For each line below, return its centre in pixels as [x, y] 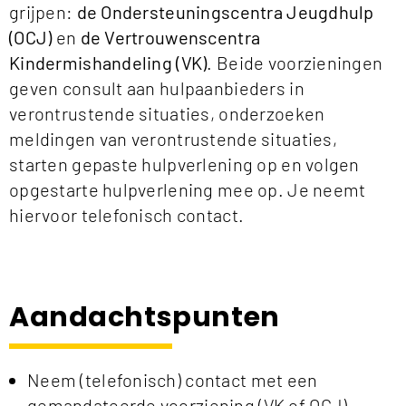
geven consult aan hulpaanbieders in [157, 88]
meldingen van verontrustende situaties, [173, 139]
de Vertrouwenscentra [170, 38]
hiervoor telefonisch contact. [127, 215]
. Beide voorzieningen [295, 63]
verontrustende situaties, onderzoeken [167, 114]
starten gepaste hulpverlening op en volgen [184, 164]
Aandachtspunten [145, 318]
